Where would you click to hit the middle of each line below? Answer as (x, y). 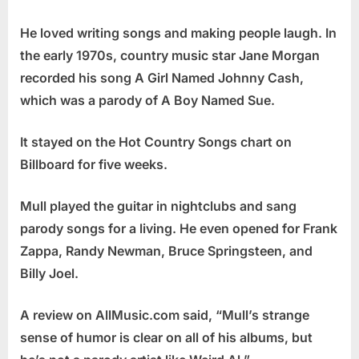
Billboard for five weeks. (94, 165)
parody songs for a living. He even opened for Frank (179, 229)
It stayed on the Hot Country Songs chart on (156, 142)
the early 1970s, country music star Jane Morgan (170, 56)
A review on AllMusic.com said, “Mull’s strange (165, 315)
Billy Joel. (49, 274)
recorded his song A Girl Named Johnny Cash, (162, 78)
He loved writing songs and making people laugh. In (178, 33)
